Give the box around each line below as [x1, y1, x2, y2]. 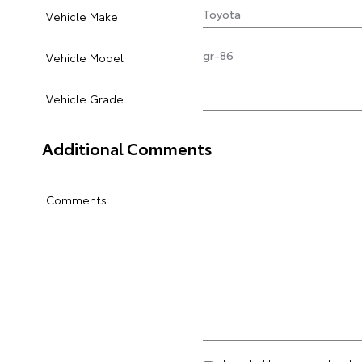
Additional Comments [42, 137, 213, 159]
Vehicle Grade [46, 90, 124, 107]
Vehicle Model [46, 49, 124, 65]
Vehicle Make [46, 8, 118, 24]
